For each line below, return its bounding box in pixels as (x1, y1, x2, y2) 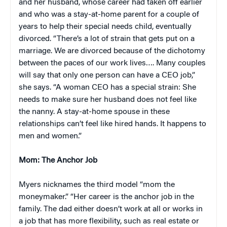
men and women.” (19, 132, 82, 140)
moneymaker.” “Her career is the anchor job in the (19, 193, 194, 201)
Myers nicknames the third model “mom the (19, 180, 175, 189)
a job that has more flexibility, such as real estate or (19, 217, 199, 225)
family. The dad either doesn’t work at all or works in (19, 205, 203, 213)
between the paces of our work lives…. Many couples (19, 59, 206, 67)
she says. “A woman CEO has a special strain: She (19, 83, 196, 92)
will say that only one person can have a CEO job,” (19, 71, 195, 80)
